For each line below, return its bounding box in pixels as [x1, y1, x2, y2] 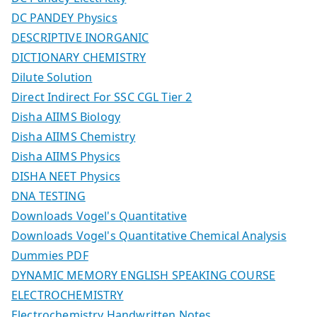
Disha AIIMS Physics [11, 148, 121, 164]
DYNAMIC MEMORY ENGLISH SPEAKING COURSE [11, 267, 276, 283]
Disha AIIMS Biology [11, 108, 121, 125]
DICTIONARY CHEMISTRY [11, 49, 146, 65]
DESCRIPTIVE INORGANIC [11, 29, 149, 45]
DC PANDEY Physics [11, 9, 117, 25]
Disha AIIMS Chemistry [11, 128, 136, 144]
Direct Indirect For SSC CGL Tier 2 [11, 88, 192, 105]
